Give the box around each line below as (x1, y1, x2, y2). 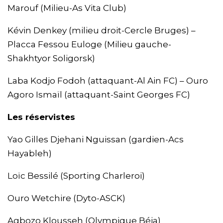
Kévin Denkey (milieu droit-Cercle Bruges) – (7, 25, 196, 36)
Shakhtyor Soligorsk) (7, 53, 95, 64)
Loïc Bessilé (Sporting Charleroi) (7, 171, 145, 181)
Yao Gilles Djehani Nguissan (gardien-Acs (7, 134, 184, 145)
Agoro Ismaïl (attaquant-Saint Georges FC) (7, 90, 190, 100)
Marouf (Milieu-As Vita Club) (7, 3, 126, 13)
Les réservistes (7, 112, 75, 122)
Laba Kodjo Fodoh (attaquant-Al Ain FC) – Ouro (7, 76, 208, 86)
